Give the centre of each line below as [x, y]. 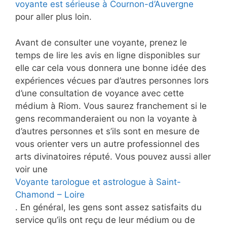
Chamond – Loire [50, 194]
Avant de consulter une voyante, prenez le [101, 42]
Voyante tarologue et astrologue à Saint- [98, 182]
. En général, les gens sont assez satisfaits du [108, 207]
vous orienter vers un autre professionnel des [107, 144]
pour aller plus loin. [53, 17]
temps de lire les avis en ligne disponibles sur [108, 55]
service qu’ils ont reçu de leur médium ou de [105, 220]
